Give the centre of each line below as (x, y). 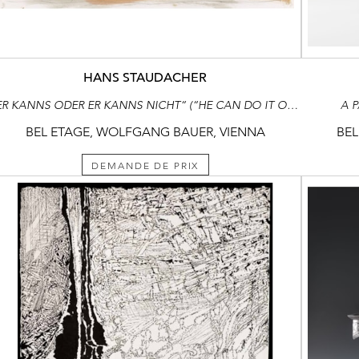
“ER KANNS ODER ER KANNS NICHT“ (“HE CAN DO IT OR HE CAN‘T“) (293, 105)
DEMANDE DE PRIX (145, 165)
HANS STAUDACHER (145, 77)
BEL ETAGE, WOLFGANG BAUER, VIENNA (145, 131)
